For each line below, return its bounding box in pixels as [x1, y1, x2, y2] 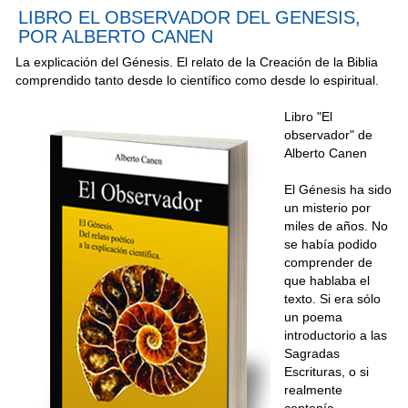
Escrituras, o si [284, 363, 369, 379]
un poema [284, 309, 342, 324]
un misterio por [284, 199, 371, 215]
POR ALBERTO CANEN [18, 25, 213, 46]
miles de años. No [284, 218, 388, 233]
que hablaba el [284, 272, 370, 288]
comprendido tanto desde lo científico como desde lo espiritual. [15, 72, 379, 87]
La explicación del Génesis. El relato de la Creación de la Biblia [15, 54, 378, 69]
